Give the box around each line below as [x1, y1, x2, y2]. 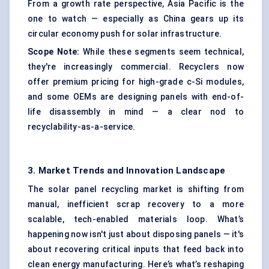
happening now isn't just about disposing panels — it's [28, 229, 244, 240]
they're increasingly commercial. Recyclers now [28, 62, 244, 72]
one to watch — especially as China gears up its [28, 14, 244, 24]
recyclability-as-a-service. [28, 122, 136, 132]
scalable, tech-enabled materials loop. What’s [28, 214, 244, 225]
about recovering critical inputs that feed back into [28, 244, 244, 255]
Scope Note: [28, 47, 80, 57]
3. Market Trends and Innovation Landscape [28, 165, 226, 177]
